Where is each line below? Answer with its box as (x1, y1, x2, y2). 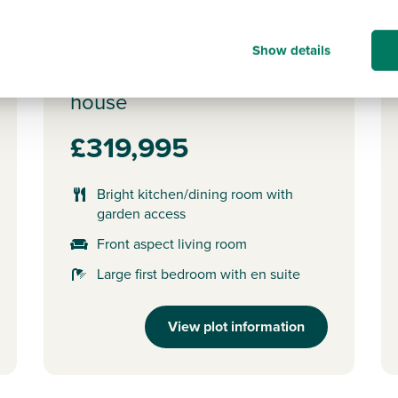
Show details (252, 40, 330, 60)
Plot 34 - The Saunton (70, 26, 278, 59)
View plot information (168, 315, 305, 337)
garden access (97, 203, 186, 224)
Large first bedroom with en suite (97, 263, 300, 284)
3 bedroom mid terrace (70, 56, 285, 89)
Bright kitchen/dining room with (97, 183, 293, 204)
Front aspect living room (97, 233, 247, 254)
